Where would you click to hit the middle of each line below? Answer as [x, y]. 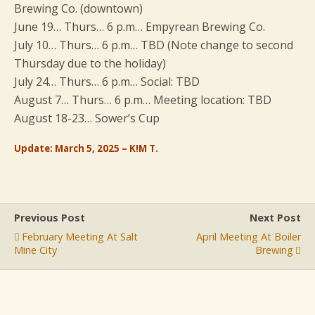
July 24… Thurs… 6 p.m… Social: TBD [107, 82]
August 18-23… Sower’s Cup [87, 118]
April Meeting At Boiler [249, 237]
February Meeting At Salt [80, 237]
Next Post [275, 218]
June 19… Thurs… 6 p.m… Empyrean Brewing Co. [140, 27]
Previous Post [50, 218]
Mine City [36, 250]
